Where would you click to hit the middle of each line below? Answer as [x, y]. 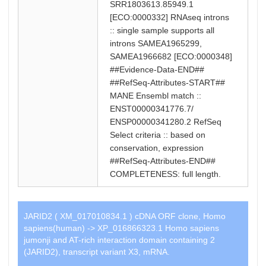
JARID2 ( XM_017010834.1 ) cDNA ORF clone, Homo [124, 216]
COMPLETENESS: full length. [165, 174]
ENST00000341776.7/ [151, 109]
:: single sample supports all [162, 30]
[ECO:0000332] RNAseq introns [169, 17]
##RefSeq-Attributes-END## [162, 161]
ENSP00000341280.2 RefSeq [165, 122]
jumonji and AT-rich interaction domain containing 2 [119, 240]
